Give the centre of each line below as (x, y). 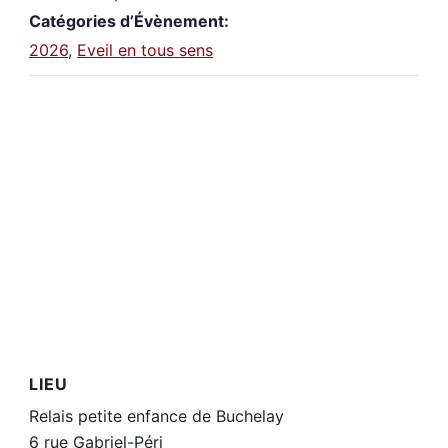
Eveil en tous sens (144, 50)
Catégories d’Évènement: (128, 21)
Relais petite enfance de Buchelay (156, 416)
